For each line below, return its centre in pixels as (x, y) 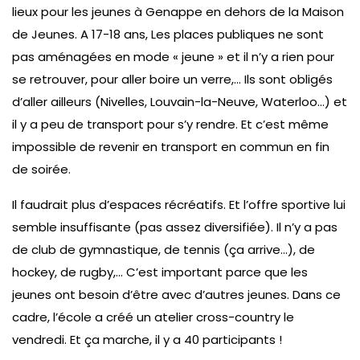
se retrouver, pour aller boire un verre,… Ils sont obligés (172, 79)
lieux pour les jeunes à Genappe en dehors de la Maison (178, 11)
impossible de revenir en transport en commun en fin (171, 146)
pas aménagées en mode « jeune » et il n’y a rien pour (173, 56)
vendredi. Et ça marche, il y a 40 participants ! (147, 339)
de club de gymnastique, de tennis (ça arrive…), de (164, 249)
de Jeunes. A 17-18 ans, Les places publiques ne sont (168, 34)
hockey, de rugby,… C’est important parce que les (160, 272)
